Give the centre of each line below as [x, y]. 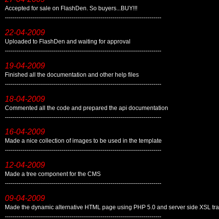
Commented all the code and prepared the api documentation [87, 108]
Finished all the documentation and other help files [72, 75]
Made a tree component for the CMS [53, 174]
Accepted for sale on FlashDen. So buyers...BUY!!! [71, 9]
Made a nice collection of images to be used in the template [83, 141]
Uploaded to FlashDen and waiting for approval [68, 42]
